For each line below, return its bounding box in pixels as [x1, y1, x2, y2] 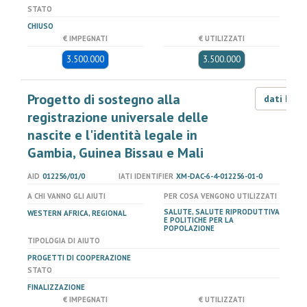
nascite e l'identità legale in [27, 126, 197, 144]
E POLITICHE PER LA [164, 215, 234, 225]
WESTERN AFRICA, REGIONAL [27, 208, 127, 218]
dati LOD [263, 93, 306, 105]
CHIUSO [27, 21, 53, 31]
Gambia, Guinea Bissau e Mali [27, 144, 204, 162]
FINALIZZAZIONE [27, 282, 85, 292]
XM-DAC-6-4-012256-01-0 [175, 171, 262, 181]
